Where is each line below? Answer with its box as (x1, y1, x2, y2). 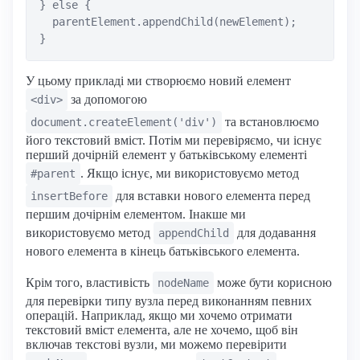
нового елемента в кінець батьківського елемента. (26, 243, 300, 258)
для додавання (234, 225, 316, 239)
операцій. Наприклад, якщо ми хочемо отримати (26, 308, 292, 322)
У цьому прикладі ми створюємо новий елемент (26, 73, 291, 88)
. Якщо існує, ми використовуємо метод (80, 166, 299, 180)
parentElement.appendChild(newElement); (39, 14, 297, 28)
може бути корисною (214, 275, 332, 289)
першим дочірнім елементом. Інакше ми (26, 207, 246, 221)
